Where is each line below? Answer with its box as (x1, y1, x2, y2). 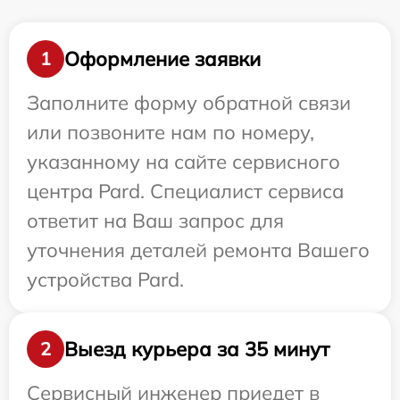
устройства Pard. (27, 267, 184, 293)
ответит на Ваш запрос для (27, 208, 284, 234)
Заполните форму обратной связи (27, 90, 351, 116)
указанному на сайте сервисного (27, 149, 340, 175)
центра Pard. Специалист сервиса (27, 179, 344, 204)
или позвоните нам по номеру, (27, 120, 314, 146)
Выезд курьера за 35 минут (64, 336, 329, 362)
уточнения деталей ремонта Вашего (27, 237, 370, 263)
